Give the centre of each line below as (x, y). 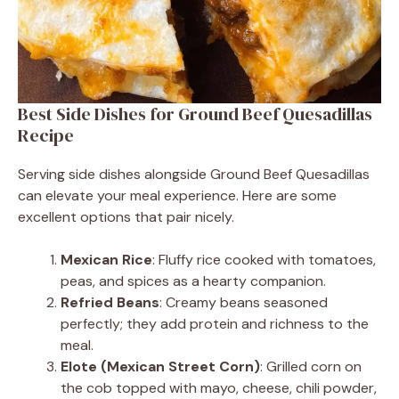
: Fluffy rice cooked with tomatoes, (264, 259)
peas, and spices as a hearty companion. (193, 281)
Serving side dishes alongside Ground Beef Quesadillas (194, 174)
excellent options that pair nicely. (126, 216)
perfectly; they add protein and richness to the (215, 323)
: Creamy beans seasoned (244, 302)
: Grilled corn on (311, 366)
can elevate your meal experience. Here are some (177, 195)
